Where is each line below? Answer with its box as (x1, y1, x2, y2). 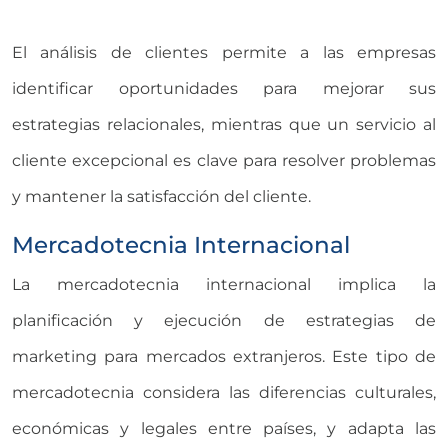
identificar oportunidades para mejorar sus (12, 78, 436, 98)
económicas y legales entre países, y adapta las (12, 418, 436, 438)
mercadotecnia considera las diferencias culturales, (12, 382, 436, 402)
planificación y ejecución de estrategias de (12, 310, 436, 330)
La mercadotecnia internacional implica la (12, 274, 436, 294)
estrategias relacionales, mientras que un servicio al (12, 114, 436, 134)
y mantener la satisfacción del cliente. (12, 186, 311, 206)
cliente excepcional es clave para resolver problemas (12, 150, 436, 170)
